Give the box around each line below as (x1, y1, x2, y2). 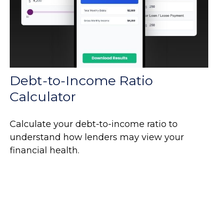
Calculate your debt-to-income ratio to (10, 119, 178, 130)
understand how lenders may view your (10, 132, 184, 143)
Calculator (10, 89, 76, 105)
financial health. (10, 145, 79, 156)
